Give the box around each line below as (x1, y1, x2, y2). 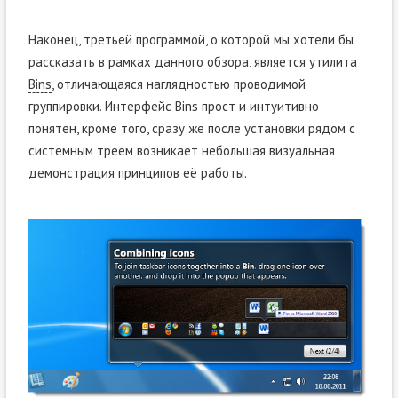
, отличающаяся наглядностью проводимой (51, 75, 306, 92)
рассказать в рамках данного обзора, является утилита (28, 52, 357, 70)
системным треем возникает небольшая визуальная (28, 141, 335, 159)
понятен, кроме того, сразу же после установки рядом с (28, 119, 355, 137)
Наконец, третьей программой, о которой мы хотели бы (28, 30, 354, 48)
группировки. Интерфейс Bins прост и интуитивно (28, 97, 319, 115)
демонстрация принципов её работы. (28, 163, 247, 181)
